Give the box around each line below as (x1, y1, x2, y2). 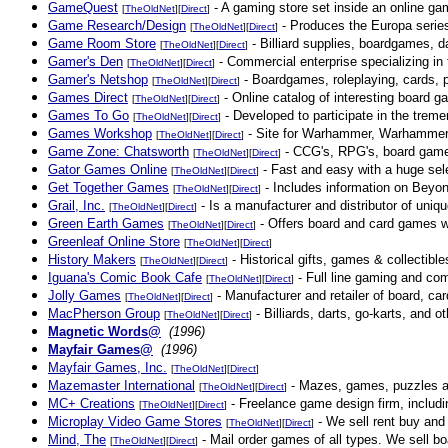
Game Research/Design (48, 18, 186, 33)
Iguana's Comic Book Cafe (48, 270, 202, 285)
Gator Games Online (48, 162, 167, 177)
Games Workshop (48, 126, 152, 141)
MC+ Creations (48, 396, 135, 411)
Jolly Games (48, 288, 121, 303)
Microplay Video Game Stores (48, 414, 222, 429)
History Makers (48, 252, 136, 267)
